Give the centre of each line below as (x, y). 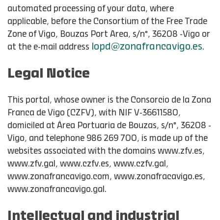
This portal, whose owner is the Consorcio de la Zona (109, 100)
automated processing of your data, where (91, 9)
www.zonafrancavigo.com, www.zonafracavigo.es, (106, 177)
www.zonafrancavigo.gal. (57, 190)
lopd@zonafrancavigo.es (147, 47)
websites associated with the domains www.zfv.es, (106, 151)
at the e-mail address (49, 47)
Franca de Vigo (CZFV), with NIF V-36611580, (94, 113)
